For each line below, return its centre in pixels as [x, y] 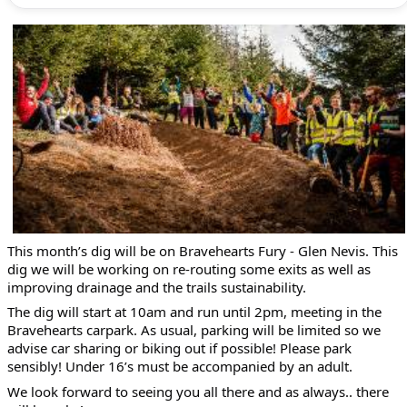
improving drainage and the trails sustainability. [157, 287]
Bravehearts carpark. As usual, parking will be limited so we [194, 330]
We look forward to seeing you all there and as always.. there [198, 391]
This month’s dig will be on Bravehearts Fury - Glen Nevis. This [203, 250]
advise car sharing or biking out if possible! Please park [179, 348]
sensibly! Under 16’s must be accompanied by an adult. [180, 367]
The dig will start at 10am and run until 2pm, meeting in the [194, 312]
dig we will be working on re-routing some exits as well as [189, 268]
